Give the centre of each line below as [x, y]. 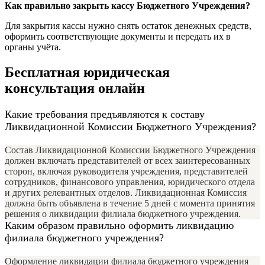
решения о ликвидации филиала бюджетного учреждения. [123, 214]
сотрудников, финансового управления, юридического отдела [130, 182]
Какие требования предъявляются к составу [105, 114]
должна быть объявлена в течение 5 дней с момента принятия [130, 203]
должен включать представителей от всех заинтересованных [127, 160]
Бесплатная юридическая [87, 72]
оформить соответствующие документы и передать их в [118, 36]
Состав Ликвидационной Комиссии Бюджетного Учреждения [130, 150]
